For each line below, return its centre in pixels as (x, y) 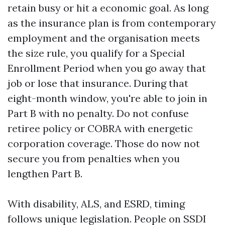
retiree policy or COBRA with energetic (100, 128)
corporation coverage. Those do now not (104, 143)
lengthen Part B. (45, 174)
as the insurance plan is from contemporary (112, 23)
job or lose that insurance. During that (98, 83)
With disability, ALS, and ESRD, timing (96, 204)
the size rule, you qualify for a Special (96, 53)
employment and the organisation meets (104, 38)
